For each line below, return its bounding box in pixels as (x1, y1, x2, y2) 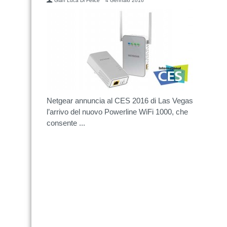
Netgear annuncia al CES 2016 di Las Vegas (47, 96, 193, 105)
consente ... (47, 119, 85, 127)
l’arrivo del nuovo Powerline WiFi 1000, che (47, 107, 188, 116)
